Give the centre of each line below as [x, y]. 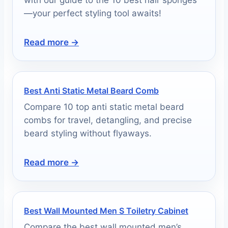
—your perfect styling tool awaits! [93, 13]
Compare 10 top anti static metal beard [104, 107]
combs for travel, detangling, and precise [108, 120]
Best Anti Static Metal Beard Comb [91, 90]
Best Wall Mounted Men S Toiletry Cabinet [106, 210]
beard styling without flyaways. [88, 133]
